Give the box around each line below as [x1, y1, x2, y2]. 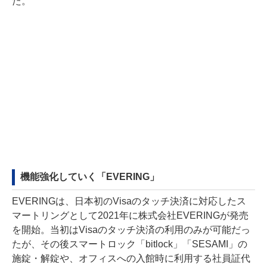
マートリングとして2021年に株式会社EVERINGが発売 [12, 210, 249, 221]
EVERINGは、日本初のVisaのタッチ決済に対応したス [12, 196, 246, 207]
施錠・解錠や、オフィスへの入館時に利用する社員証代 [12, 253, 250, 264]
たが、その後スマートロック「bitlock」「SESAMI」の [12, 239, 247, 250]
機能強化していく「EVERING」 [20, 172, 159, 182]
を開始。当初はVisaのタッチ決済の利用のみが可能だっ [12, 225, 250, 235]
